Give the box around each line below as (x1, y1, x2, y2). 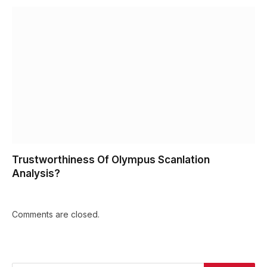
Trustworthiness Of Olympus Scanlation (12, 153, 210, 166)
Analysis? (12, 167, 60, 179)
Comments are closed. (12, 209, 100, 219)
